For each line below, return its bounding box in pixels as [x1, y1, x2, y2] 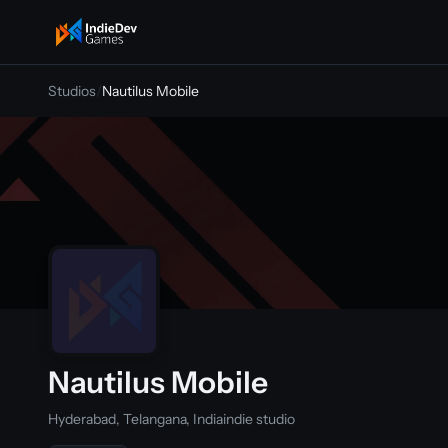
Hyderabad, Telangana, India [48, 410, 223, 428]
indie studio [223, 410, 295, 428]
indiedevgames [47, 32, 163, 53]
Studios [48, 82, 96, 100]
